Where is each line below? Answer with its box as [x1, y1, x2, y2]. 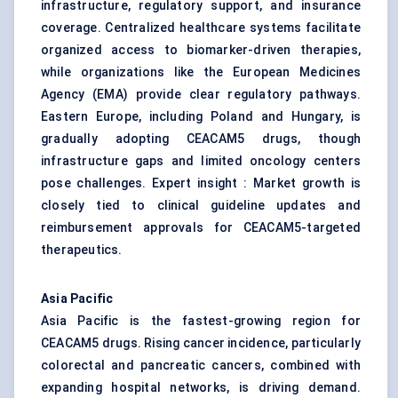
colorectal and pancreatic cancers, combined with [41, 358, 361, 373]
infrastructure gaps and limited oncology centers [41, 154, 361, 169]
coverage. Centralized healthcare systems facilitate [41, 20, 361, 36]
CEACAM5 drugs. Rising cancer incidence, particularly [41, 336, 361, 351]
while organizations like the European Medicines [41, 65, 361, 80]
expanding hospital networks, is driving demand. [41, 380, 361, 395]
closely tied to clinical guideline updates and [41, 198, 361, 213]
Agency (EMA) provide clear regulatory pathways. [41, 87, 361, 102]
